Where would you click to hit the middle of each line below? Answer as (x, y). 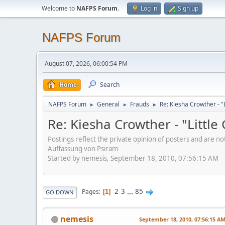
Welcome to (59, 8)
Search (110, 85)
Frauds (140, 104)
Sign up (188, 8)
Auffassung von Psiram (83, 148)
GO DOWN (60, 192)
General (108, 104)
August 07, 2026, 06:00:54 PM (86, 64)
